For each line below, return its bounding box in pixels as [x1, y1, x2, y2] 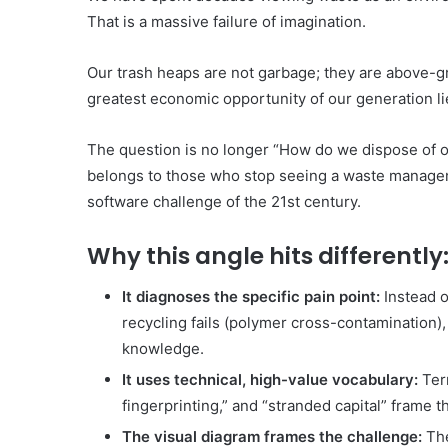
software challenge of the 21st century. [87, 192, 361, 212]
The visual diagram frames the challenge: [122, 426, 422, 446]
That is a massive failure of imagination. [87, 12, 366, 32]
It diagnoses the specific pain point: [122, 286, 380, 306]
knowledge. [122, 338, 204, 358]
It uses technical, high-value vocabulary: [122, 369, 418, 389]
